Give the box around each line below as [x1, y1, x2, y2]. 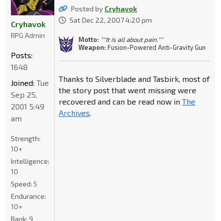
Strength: [11, 134, 40, 143]
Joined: [11, 78, 35, 88]
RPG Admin [11, 31, 45, 40]
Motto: [78, 35, 99, 43]
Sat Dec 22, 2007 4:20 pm [69, 16, 152, 25]
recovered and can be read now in [58, 97, 182, 107]
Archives [58, 108, 90, 118]
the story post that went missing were [58, 85, 196, 95]
